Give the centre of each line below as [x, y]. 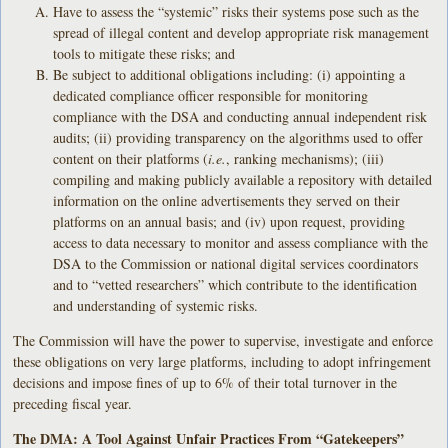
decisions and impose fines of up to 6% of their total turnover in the [205, 382]
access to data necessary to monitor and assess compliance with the [241, 242]
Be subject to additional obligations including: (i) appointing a [229, 74]
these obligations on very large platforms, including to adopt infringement [222, 361]
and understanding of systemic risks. [156, 305]
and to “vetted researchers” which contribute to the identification [235, 284]
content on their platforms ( [131, 158]
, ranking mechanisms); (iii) [305, 158]
